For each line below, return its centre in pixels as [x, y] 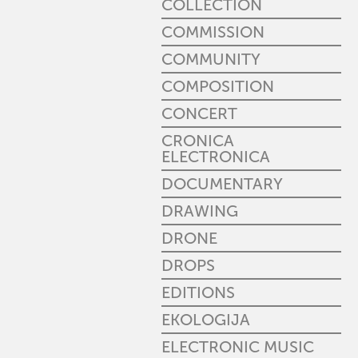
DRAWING [200, 211]
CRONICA [198, 141]
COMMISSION [213, 32]
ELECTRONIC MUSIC [238, 347]
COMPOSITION [218, 86]
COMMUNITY [211, 59]
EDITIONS [198, 292]
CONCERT [199, 113]
